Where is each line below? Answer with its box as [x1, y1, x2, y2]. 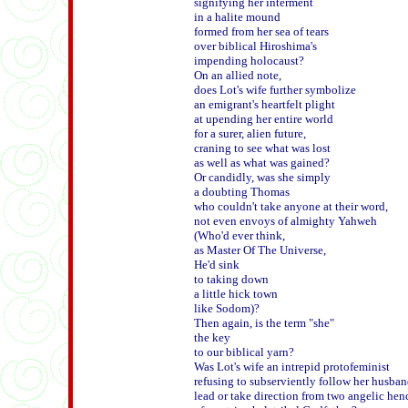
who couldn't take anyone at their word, [194, 199, 388, 213]
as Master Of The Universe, [194, 243, 326, 257]
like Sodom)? [194, 301, 262, 315]
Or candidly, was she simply [194, 170, 331, 184]
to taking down [194, 272, 269, 286]
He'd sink [194, 258, 240, 271]
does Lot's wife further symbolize [194, 83, 356, 97]
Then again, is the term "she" [194, 316, 337, 330]
